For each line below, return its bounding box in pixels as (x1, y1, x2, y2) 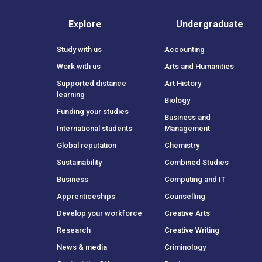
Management (164, 123, 211, 133)
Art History (164, 78, 202, 88)
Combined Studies (164, 157, 229, 167)
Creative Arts (164, 208, 211, 218)
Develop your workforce (57, 208, 142, 218)
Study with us (57, 44, 102, 54)
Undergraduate (176, 18, 244, 30)
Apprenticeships (57, 191, 115, 201)
